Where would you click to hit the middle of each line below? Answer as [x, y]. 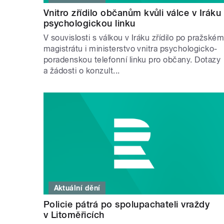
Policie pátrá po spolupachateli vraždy [127, 204]
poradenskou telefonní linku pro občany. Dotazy [132, 60]
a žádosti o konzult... [82, 71]
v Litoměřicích [74, 214]
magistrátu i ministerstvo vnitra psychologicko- [130, 49]
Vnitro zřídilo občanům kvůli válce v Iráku [132, 13]
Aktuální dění [77, 188]
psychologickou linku [89, 23]
